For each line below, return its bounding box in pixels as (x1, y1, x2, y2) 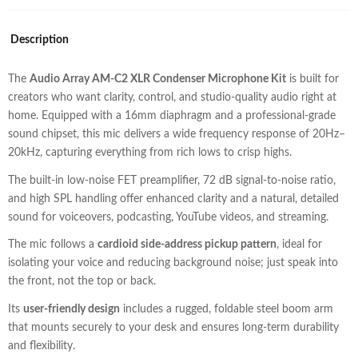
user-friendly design (23, 303, 120, 315)
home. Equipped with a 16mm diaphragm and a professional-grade (8, 110, 336, 122)
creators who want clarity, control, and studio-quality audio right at (8, 92, 336, 104)
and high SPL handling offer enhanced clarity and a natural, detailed (8, 193, 339, 205)
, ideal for (276, 239, 322, 251)
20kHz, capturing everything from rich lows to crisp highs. (8, 147, 292, 159)
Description (10, 34, 69, 46)
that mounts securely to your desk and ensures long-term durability (8, 321, 339, 333)
